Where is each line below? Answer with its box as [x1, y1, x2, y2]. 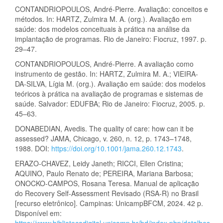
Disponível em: [15, 208, 62, 218]
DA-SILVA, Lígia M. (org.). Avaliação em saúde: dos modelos [15, 78, 206, 89]
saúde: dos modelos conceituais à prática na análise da [15, 23, 190, 34]
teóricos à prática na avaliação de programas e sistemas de [15, 88, 203, 99]
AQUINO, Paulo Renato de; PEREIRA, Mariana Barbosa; [15, 168, 193, 178]
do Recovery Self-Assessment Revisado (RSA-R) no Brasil [15, 188, 199, 198]
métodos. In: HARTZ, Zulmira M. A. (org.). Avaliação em [15, 13, 192, 24]
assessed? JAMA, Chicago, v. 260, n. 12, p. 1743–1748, [15, 133, 192, 143]
